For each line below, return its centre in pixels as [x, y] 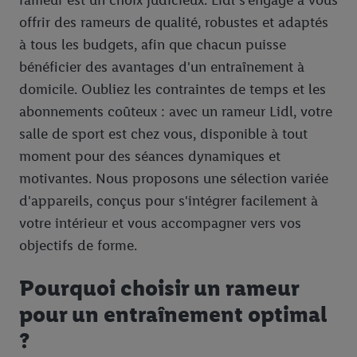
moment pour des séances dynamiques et [150, 157]
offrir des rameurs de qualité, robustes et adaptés [174, 23]
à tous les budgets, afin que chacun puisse [153, 45]
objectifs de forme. [78, 246]
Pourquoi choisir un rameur [159, 288]
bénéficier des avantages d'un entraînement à [162, 67]
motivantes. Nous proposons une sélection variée [174, 179]
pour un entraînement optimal [173, 314]
